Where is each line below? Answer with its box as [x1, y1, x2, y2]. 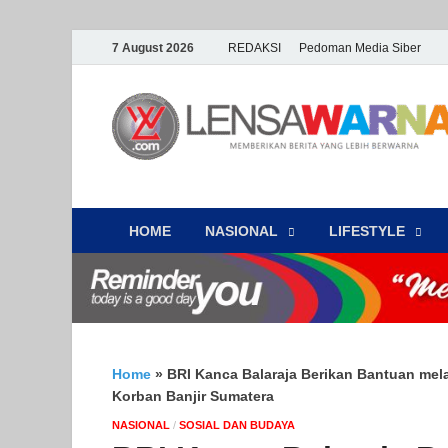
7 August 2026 [112, 40, 194, 55]
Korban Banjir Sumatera [112, 388, 274, 405]
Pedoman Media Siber [299, 40, 421, 55]
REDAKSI [228, 40, 281, 55]
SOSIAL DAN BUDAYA [179, 419, 295, 432]
